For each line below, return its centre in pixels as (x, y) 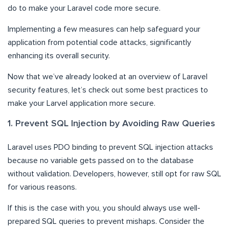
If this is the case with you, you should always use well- (104, 208)
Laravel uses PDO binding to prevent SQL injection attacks (110, 147)
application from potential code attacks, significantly (99, 42)
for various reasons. (42, 187)
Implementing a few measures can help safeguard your (104, 29)
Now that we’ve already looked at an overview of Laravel (108, 76)
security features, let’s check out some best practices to (108, 90)
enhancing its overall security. (59, 55)
